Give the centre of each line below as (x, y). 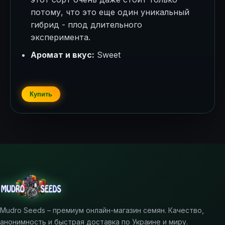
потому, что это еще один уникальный (110, 12)
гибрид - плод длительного (86, 25)
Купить (41, 94)
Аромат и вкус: (63, 55)
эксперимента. (61, 37)
